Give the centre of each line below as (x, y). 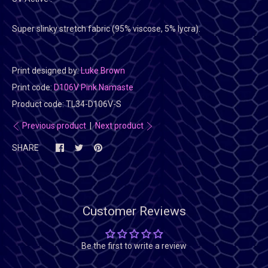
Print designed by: (46, 71)
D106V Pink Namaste (94, 87)
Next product (119, 126)
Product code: (39, 104)
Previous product (54, 126)
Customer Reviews (134, 211)
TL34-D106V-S (94, 104)
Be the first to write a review (134, 246)
